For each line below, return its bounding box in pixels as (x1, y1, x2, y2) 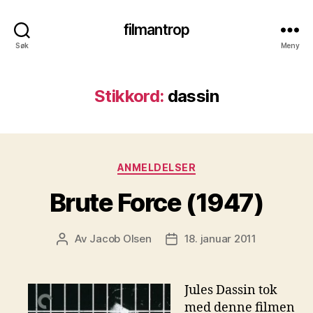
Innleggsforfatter (61, 232, 147, 246)
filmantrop (123, 20, 190, 38)
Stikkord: (94, 86, 164, 106)
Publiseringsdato (170, 232, 254, 246)
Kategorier (156, 157, 215, 172)
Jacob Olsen (89, 231, 152, 245)
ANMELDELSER (117, 161, 196, 173)
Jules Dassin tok (184, 282, 277, 298)
